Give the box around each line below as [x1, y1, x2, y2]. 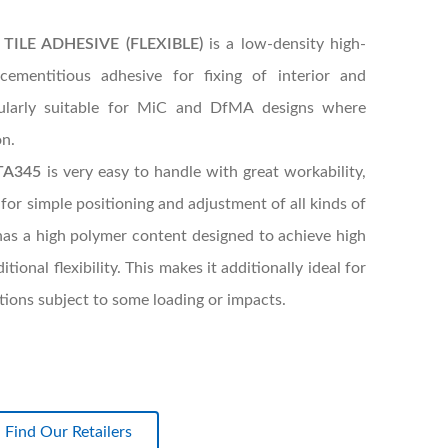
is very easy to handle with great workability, [41, 163, 367, 180]
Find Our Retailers [5, 423, 132, 440]
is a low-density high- [202, 35, 367, 52]
